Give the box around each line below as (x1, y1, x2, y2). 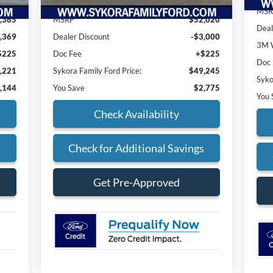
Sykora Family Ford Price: (52, 65, 141, 76)
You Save (52, 82, 85, 93)
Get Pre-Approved (93, 175, 180, 189)
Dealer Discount (52, 31, 110, 41)
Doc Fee (52, 48, 82, 58)
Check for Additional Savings (68, 141, 205, 155)
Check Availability (93, 107, 179, 121)
